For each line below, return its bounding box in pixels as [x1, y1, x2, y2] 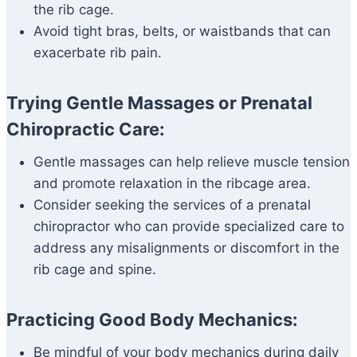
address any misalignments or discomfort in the [33, 240, 339, 257]
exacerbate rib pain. [33, 45, 162, 61]
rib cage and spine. [33, 261, 156, 278]
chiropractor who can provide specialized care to [33, 218, 344, 235]
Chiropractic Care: [6, 119, 165, 140]
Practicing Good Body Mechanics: [6, 309, 298, 331]
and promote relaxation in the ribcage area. [33, 175, 311, 192]
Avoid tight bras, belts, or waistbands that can [33, 23, 331, 40]
